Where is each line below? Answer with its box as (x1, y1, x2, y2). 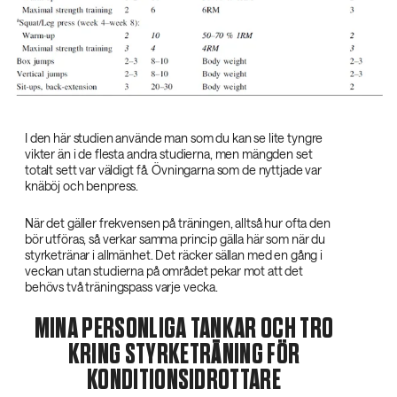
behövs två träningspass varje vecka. (25, 278, 218, 294)
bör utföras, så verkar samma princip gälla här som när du (25, 230, 326, 246)
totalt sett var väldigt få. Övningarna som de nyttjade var (25, 161, 322, 177)
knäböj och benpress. (25, 177, 139, 193)
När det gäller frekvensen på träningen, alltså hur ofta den (25, 214, 331, 230)
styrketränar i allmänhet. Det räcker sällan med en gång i (25, 246, 323, 262)
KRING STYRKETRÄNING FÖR (67, 337, 300, 372)
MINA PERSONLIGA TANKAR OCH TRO (34, 311, 334, 346)
